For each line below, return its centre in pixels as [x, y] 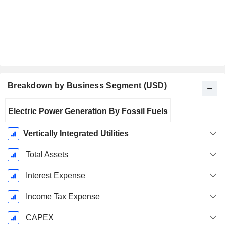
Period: [26, 117]
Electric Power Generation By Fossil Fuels [88, 111]
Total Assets [47, 155]
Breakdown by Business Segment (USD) [87, 86]
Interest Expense [55, 176]
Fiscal [26, 106]
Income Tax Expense [63, 197]
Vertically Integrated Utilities [76, 134]
